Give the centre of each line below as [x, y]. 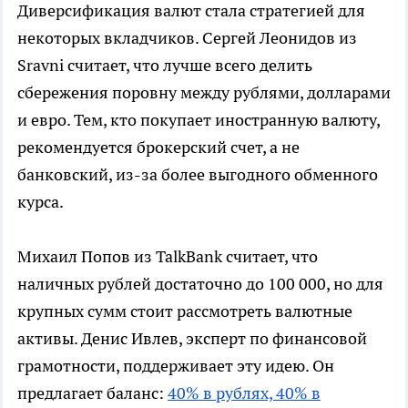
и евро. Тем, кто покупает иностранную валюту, [199, 120]
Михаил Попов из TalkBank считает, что [168, 256]
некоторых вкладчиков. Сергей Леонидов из [187, 38]
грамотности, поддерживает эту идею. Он [176, 366]
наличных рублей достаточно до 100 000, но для [200, 284]
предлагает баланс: [92, 393]
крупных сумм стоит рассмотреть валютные [185, 311]
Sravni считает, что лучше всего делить [165, 65]
